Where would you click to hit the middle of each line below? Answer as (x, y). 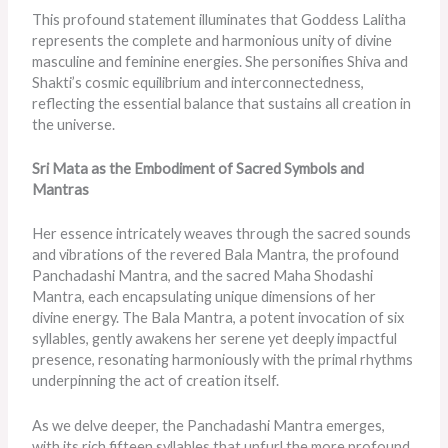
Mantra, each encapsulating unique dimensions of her (204, 297)
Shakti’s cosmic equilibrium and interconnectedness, (198, 82)
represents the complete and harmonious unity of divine (212, 40)
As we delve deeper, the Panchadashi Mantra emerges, (209, 425)
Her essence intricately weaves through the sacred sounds (222, 234)
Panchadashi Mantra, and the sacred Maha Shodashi (203, 276)
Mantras (61, 189)
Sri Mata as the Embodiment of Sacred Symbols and (198, 168)
